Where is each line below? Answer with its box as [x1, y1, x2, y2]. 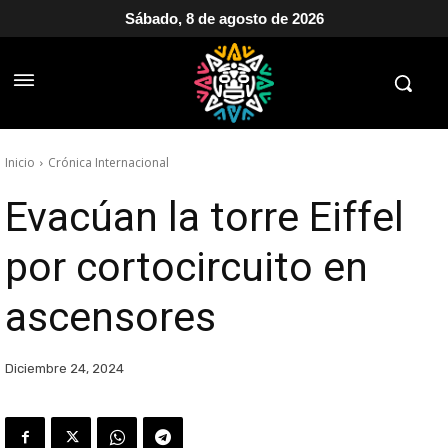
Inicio [5, 154, 35, 171]
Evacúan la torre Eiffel [5, 193, 404, 241]
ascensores [5, 293, 216, 341]
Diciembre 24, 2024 [5, 361, 124, 377]
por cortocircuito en [5, 243, 368, 291]
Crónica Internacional [48, 154, 169, 171]
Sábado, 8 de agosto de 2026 [124, 10, 324, 27]
